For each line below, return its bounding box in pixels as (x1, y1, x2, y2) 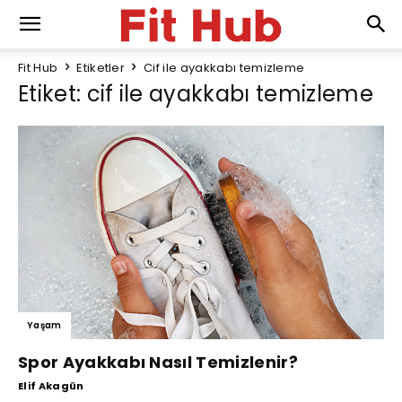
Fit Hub (18, 59, 58, 76)
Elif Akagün (18, 378, 84, 393)
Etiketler (76, 59, 126, 76)
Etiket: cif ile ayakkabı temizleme (18, 79, 373, 109)
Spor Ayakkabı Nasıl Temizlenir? (18, 350, 298, 373)
